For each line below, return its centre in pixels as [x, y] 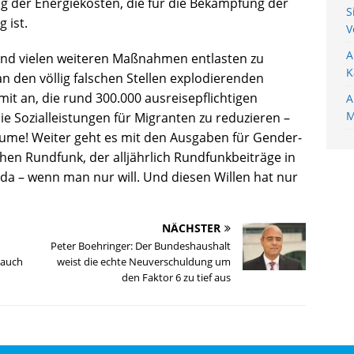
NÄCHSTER [192, 228]
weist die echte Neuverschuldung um [144, 261]
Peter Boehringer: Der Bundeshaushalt [141, 245]
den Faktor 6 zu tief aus [177, 277]
